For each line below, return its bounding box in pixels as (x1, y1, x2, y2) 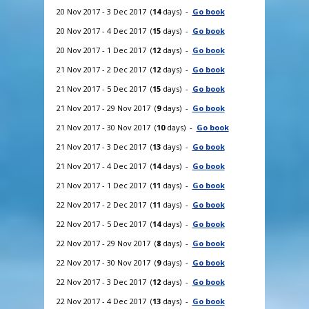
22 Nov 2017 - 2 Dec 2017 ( (56, 199, 152, 210)
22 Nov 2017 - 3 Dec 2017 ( (56, 276, 152, 287)
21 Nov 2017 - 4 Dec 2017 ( (56, 160, 152, 171)
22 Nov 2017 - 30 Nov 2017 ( (56, 257, 157, 268)
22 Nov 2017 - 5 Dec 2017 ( (56, 218, 152, 229)
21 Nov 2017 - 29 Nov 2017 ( (56, 102, 157, 113)
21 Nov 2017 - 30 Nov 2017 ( (56, 121, 157, 132)
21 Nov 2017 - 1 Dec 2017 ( (56, 179, 152, 190)
